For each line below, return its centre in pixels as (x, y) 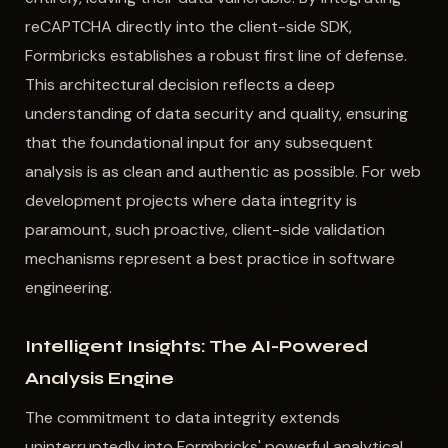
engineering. (68, 288)
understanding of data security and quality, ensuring (216, 114)
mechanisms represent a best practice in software (209, 259)
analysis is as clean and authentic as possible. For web (222, 172)
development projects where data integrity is (190, 201)
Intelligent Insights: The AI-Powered (196, 346)
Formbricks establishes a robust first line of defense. (215, 56)
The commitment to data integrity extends (182, 418)
